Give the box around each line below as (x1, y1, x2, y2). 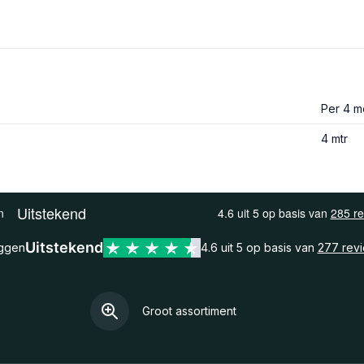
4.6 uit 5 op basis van (200, 240, 318, 254)
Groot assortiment (142, 304, 236, 318)
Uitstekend (24, 239, 103, 256)
